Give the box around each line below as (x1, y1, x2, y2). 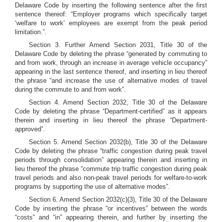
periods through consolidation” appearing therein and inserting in (15, 156, 207, 164)
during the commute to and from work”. (15, 86, 126, 93)
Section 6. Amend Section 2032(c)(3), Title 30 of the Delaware (29, 196, 207, 203)
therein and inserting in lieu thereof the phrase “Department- (15, 116, 207, 124)
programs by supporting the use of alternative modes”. (15, 183, 170, 190)
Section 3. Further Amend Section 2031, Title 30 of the (29, 41, 207, 49)
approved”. (15, 125, 45, 133)
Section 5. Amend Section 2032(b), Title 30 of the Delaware (29, 138, 207, 146)
